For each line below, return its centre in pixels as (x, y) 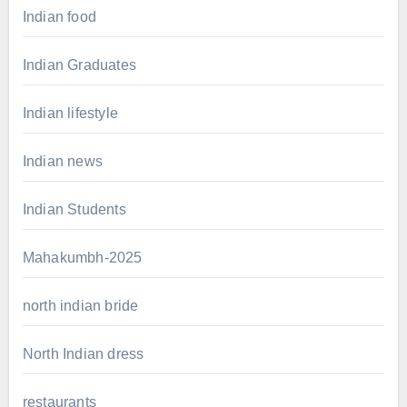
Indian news (62, 161)
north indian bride (80, 305)
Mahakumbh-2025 (82, 257)
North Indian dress (83, 353)
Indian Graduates (79, 65)
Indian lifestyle (70, 113)
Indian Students (74, 209)
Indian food (59, 16)
